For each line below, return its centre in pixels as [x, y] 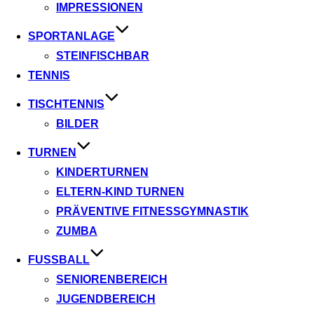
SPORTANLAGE [71, 36]
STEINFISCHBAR [103, 55]
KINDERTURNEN [102, 172]
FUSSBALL [55, 259]
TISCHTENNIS [66, 104]
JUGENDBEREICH [106, 299]
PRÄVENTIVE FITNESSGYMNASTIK [152, 211]
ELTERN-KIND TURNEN [120, 191]
